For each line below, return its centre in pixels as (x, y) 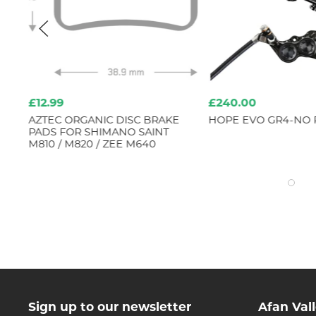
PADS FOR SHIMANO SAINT (99, 133)
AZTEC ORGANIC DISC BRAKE (104, 121)
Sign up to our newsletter (110, 308)
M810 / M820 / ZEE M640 (92, 145)
